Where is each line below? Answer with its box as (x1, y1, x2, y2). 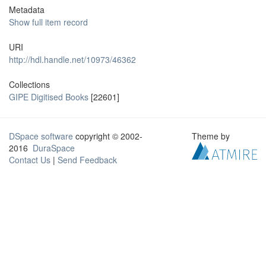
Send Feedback (58, 154, 117, 166)
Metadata (9, 4, 45, 15)
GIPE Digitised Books (9, 91, 88, 103)
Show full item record (9, 16, 88, 28)
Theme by (192, 130, 233, 142)
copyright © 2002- (73, 130, 142, 142)
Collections (9, 78, 50, 90)
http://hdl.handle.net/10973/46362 (9, 53, 136, 65)
